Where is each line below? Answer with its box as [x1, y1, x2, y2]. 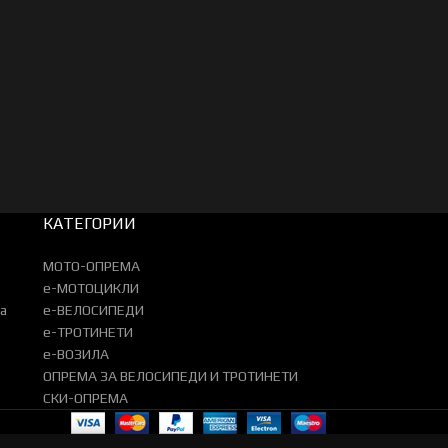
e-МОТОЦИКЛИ [42, 280, 139, 297]
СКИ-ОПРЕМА [42, 390, 128, 407]
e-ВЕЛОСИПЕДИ [42, 302, 144, 319]
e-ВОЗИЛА [42, 346, 109, 363]
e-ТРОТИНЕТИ [42, 324, 133, 341]
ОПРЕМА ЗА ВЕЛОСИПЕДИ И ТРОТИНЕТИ [42, 368, 298, 385]
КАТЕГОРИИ [42, 214, 136, 234]
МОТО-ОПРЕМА [42, 258, 140, 275]
